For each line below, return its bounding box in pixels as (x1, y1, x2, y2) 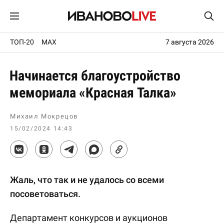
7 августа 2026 (165, 38, 214, 46)
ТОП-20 (10, 38, 34, 46)
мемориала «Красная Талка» (9, 84, 176, 101)
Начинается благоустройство (9, 67, 180, 84)
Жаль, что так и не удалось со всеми (10, 174, 164, 185)
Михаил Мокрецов (10, 112, 78, 120)
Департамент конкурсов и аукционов (10, 212, 167, 223)
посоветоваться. (10, 188, 80, 199)
